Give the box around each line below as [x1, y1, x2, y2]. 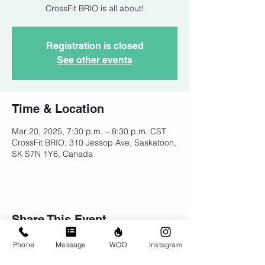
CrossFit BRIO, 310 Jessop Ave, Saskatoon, [12, 137, 176, 148]
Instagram [149, 240, 182, 249]
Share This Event [12, 212, 106, 227]
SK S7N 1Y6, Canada [12, 148, 93, 160]
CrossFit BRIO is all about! [45, 3, 144, 14]
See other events [57, 54, 132, 66]
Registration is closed [46, 40, 144, 52]
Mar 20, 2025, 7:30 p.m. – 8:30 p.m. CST [12, 126, 166, 137]
